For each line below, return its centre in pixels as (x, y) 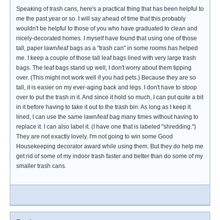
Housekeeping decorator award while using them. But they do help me (110, 146)
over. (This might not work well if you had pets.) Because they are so (106, 78)
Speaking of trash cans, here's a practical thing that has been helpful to (110, 9)
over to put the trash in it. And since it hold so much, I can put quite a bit (110, 97)
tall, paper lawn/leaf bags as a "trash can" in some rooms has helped (107, 48)
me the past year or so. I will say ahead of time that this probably (101, 19)
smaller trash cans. (41, 166)
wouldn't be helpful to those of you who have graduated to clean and (107, 28)
